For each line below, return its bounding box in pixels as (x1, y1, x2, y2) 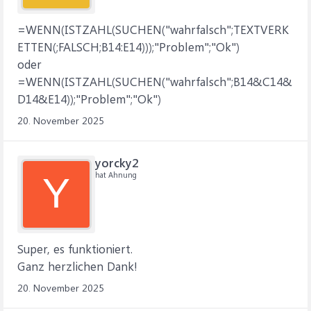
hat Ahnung (95, 169, 137, 180)
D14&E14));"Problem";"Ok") (17, 91, 161, 106)
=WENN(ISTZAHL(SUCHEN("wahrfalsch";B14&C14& (17, 74, 292, 89)
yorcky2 (95, 155, 138, 170)
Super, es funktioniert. (17, 241, 133, 256)
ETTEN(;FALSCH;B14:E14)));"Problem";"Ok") (17, 39, 239, 54)
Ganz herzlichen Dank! (17, 258, 137, 274)
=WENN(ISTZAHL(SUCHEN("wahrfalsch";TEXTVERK (17, 22, 289, 37)
